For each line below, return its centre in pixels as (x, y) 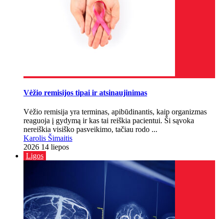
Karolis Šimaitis (48, 138)
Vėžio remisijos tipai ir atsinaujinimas (85, 92)
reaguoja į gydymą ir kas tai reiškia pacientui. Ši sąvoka (109, 121)
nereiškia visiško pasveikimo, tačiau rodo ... (90, 130)
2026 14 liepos (46, 147)
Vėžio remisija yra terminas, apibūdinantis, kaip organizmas (115, 112)
